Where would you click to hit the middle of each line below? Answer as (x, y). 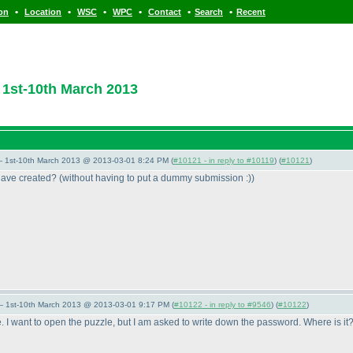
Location (43, 12)
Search (209, 12)
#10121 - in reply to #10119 (224, 160)
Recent (251, 12)
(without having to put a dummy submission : (154, 178)
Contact (165, 12)
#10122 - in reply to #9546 (223, 305)
